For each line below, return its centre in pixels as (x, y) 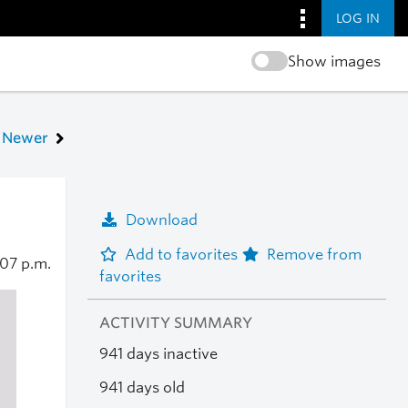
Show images (334, 61)
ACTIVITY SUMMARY (175, 323)
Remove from (314, 254)
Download (161, 219)
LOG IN (358, 18)
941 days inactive (158, 354)
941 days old (142, 387)
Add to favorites (183, 254)
